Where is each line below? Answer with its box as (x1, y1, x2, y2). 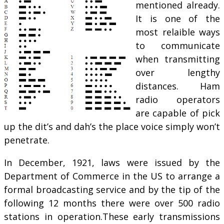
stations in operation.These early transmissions (4, 210, 220, 222)
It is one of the (135, 12, 220, 24)
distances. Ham (135, 79, 220, 92)
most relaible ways (135, 25, 220, 38)
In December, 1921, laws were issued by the (4, 156, 220, 168)
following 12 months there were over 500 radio (4, 196, 220, 209)
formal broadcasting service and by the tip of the (4, 183, 220, 195)
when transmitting (135, 52, 220, 65)
